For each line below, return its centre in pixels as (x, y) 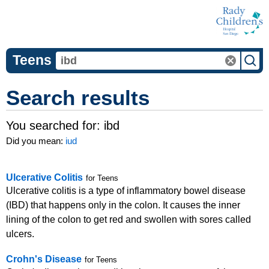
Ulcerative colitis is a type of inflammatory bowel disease (126, 191)
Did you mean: (36, 141)
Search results (78, 98)
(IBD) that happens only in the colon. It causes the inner (123, 205)
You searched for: (55, 125)
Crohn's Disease (44, 259)
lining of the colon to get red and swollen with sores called (128, 219)
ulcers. (20, 234)
